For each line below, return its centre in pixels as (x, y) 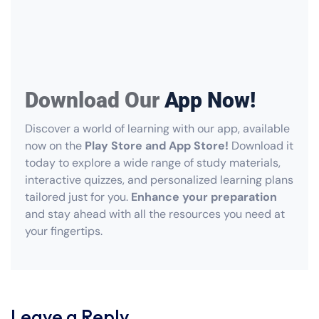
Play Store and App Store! (157, 146)
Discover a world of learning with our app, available (157, 129)
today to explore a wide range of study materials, (153, 163)
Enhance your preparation (204, 197)
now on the (55, 146)
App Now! (210, 100)
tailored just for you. (78, 197)
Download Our (95, 100)
